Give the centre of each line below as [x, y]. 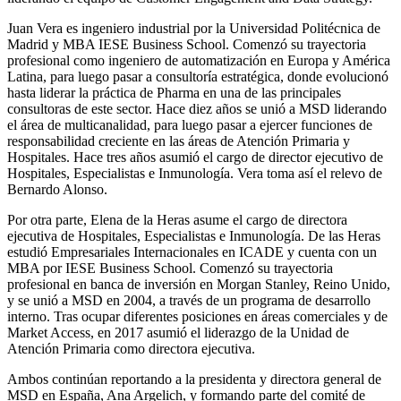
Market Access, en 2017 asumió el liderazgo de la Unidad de [178, 333]
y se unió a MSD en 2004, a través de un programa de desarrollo [189, 300]
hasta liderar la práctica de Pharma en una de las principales [174, 93]
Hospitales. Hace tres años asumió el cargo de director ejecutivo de [195, 157]
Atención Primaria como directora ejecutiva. [131, 349]
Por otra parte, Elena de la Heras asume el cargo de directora [177, 220]
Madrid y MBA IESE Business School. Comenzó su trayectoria [187, 44]
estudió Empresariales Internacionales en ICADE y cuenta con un [192, 252]
